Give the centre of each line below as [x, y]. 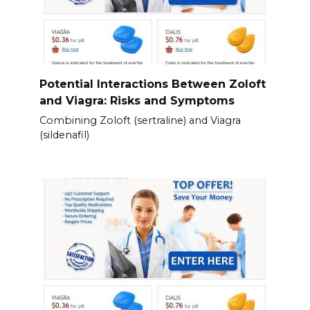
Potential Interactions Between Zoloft [152, 84]
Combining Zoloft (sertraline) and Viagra [140, 120]
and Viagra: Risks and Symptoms [137, 100]
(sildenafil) [64, 135]
